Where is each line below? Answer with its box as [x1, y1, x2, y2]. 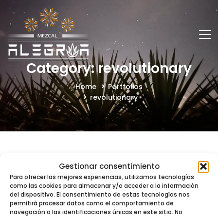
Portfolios [108, 82, 143, 91]
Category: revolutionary [26, 59, 192, 78]
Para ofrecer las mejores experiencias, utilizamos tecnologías [10, 173, 194, 181]
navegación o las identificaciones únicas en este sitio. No [10, 208, 182, 216]
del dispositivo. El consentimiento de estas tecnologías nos [10, 190, 190, 199]
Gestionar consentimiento [58, 161, 160, 171]
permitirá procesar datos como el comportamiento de [10, 199, 174, 207]
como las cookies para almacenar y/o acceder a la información [10, 182, 199, 190]
